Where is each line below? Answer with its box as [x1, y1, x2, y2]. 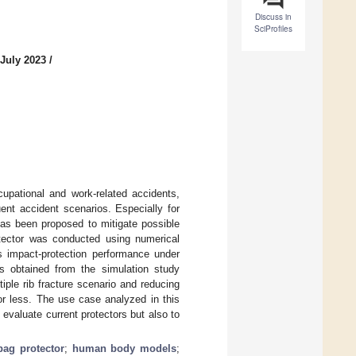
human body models [72, 342, 176, 354]
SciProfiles [254, 23, 292, 35]
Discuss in [255, 11, 292, 23]
